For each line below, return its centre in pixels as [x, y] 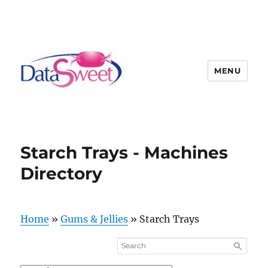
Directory [62, 173]
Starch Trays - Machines [124, 152]
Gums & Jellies [95, 219]
